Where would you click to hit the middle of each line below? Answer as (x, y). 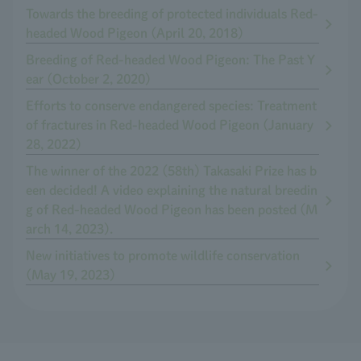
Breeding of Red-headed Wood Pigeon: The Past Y (170, 60)
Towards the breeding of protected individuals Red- (172, 14)
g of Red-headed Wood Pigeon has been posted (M (172, 210)
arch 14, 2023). (69, 229)
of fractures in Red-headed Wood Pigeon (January (170, 125)
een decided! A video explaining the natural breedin (172, 190)
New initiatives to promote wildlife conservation (163, 255)
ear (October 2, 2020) (88, 79)
